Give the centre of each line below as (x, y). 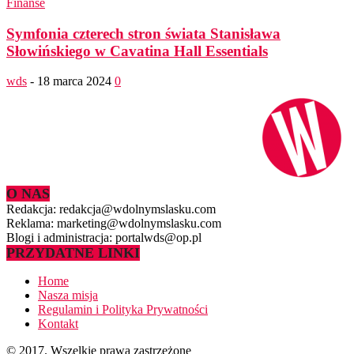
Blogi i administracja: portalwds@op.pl (104, 238)
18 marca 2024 (74, 81)
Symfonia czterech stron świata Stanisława (143, 33)
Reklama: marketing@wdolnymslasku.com (114, 224)
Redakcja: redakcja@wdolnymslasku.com (111, 209)
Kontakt (58, 324)
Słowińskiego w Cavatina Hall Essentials (137, 51)
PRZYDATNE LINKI (73, 253)
